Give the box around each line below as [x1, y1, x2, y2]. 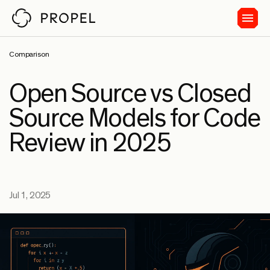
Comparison [9, 51, 49, 58]
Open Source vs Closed [9, 81, 251, 107]
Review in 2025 [9, 130, 172, 157]
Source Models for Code [9, 105, 260, 132]
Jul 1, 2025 [9, 190, 51, 200]
